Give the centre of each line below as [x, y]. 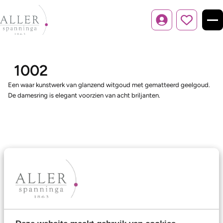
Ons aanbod [32, 173]
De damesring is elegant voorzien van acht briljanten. [84, 95]
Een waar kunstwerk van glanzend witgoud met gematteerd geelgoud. [109, 85]
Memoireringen [35, 209]
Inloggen [174, 24]
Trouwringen [30, 195]
